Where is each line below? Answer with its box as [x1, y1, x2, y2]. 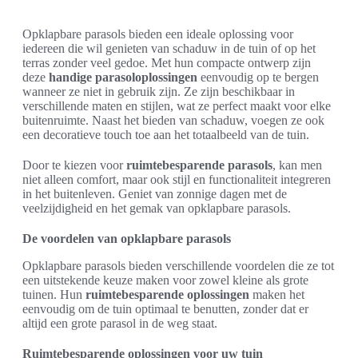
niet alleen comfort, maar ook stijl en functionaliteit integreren [22, 173, 331, 186]
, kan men [272, 158, 322, 172]
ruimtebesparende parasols [126, 158, 272, 172]
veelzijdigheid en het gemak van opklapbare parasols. [22, 201, 291, 215]
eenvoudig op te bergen [197, 70, 319, 84]
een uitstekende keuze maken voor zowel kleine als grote [22, 273, 308, 287]
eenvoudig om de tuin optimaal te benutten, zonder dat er [22, 302, 308, 316]
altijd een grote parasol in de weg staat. [22, 316, 217, 330]
